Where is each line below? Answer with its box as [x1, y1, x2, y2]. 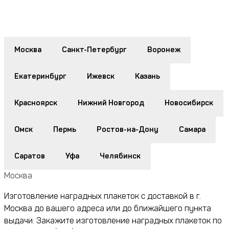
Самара [179, 125, 205, 134]
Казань [135, 72, 160, 81]
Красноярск [14, 98, 57, 108]
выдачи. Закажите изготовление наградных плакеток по [4, 216, 222, 226]
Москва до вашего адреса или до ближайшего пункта [4, 203, 211, 214]
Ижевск [87, 72, 114, 81]
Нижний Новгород [78, 98, 144, 108]
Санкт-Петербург [62, 45, 127, 55]
